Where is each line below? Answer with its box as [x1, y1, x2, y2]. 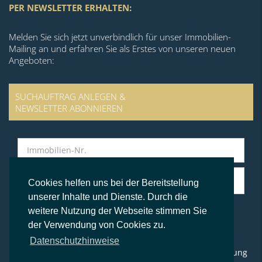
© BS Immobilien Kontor [84, 223, 178, 235]
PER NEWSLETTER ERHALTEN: [9, 2, 132, 14]
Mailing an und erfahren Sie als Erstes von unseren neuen [9, 43, 236, 55]
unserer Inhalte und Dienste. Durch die [28, 192, 188, 202]
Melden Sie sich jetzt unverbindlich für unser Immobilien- [9, 31, 231, 43]
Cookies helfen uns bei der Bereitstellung [28, 178, 199, 188]
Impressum [15, 246, 60, 258]
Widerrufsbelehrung [167, 246, 247, 258]
